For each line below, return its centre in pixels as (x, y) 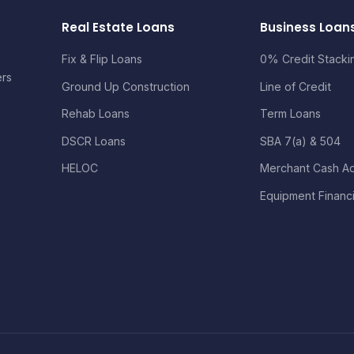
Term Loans (291, 114)
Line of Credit (296, 86)
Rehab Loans (96, 114)
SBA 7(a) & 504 (301, 141)
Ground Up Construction (126, 86)
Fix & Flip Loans (102, 59)
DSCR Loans (94, 141)
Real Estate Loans (119, 28)
